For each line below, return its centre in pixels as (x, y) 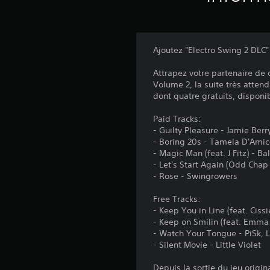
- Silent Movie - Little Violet (207, 245)
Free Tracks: (177, 199)
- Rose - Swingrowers (196, 176)
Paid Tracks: (177, 119)
